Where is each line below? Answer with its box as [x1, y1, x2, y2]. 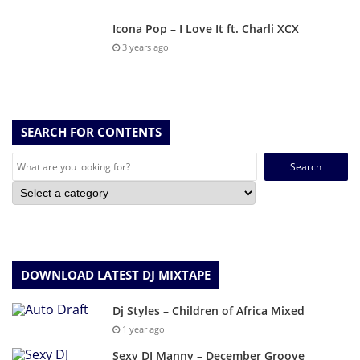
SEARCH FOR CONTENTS [21, 124, 162, 141]
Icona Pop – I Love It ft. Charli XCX [112, 21, 299, 37]
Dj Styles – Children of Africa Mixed [112, 303, 305, 319]
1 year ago [120, 323, 165, 336]
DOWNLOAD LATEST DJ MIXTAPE [21, 267, 211, 284]
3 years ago [120, 41, 169, 54]
